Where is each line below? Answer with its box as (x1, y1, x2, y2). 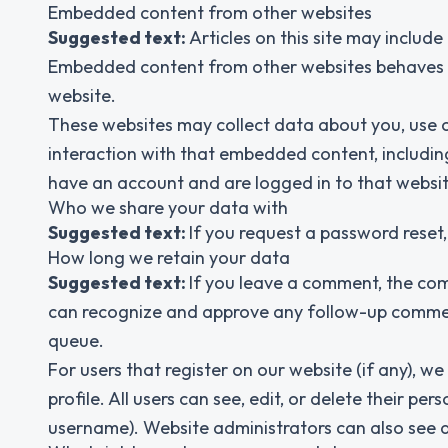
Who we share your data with (48, 196, 288, 219)
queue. (48, 329, 104, 352)
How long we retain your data (48, 246, 290, 269)
